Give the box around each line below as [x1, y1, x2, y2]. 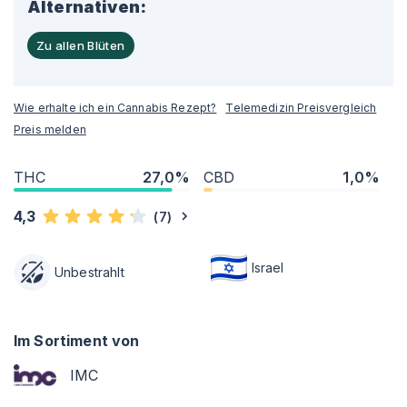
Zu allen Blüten [36, 38, 125, 53]
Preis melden [14, 123, 86, 136]
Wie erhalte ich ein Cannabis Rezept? [14, 101, 217, 114]
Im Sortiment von [14, 332, 140, 350]
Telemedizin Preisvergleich [225, 101, 377, 114]
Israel [251, 260, 284, 275]
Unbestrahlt [55, 264, 124, 280]
